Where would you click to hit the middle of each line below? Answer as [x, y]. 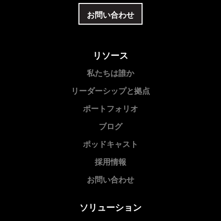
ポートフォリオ [110, 109]
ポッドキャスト [110, 144]
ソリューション [110, 206]
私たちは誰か [110, 73]
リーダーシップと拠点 [110, 91]
